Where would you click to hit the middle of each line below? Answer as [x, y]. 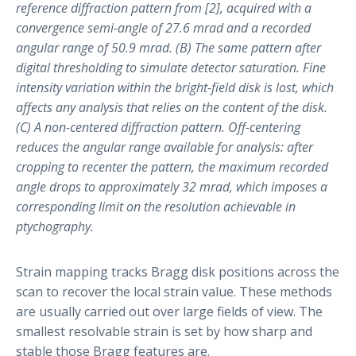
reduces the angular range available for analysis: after [164, 147]
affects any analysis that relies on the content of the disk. [172, 107]
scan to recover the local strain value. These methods [174, 291]
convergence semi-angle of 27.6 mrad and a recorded [163, 27]
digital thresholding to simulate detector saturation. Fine [171, 67]
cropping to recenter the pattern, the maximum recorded [172, 166]
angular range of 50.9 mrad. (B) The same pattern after [168, 47]
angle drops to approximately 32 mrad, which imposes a [172, 186]
